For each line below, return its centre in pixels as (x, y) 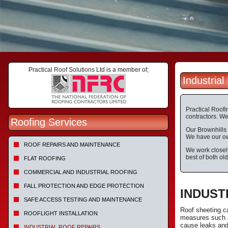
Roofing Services (49, 122)
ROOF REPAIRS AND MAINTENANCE (72, 145)
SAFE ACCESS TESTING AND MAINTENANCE (83, 199)
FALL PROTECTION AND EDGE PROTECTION (84, 186)
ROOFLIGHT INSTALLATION (61, 213)
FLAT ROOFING (45, 158)
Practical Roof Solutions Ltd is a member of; (88, 70)
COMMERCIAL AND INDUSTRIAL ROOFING (81, 172)
